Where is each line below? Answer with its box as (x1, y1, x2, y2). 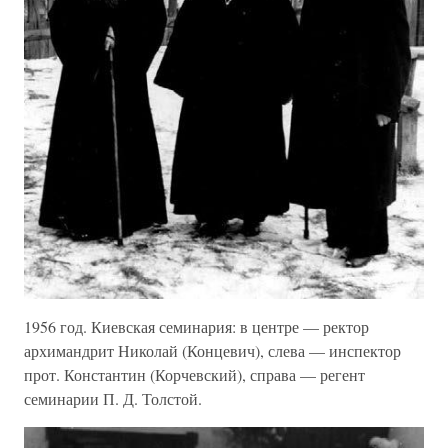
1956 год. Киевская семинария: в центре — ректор (24, 315, 369, 337)
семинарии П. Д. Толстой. (24, 387, 202, 409)
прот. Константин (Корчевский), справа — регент (24, 363, 365, 385)
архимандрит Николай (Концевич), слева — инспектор (24, 339, 401, 361)
